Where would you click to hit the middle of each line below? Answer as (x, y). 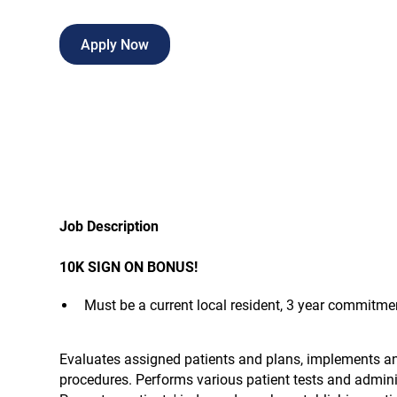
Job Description (109, 226)
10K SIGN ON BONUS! (129, 267)
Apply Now (114, 44)
